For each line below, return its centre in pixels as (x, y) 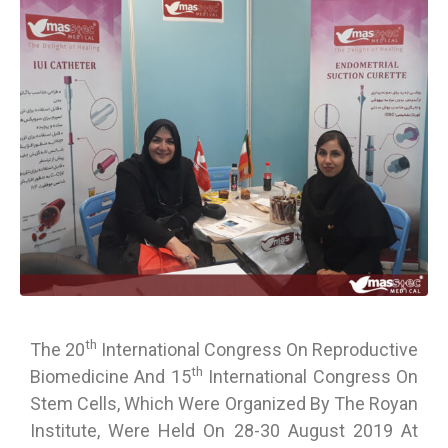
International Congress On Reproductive (257, 349)
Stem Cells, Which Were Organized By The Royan (224, 403)
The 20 (57, 349)
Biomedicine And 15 (110, 376)
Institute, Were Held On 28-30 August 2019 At (224, 430)
